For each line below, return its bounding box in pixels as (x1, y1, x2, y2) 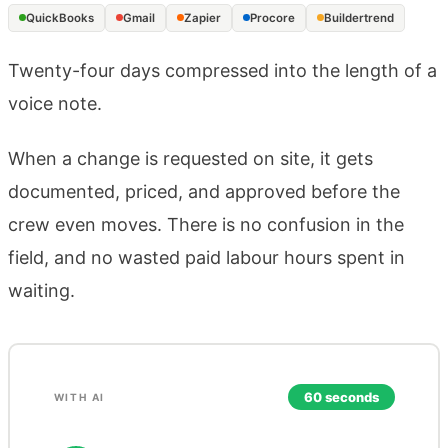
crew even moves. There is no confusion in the (8, 213, 404, 235)
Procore (250, 10, 295, 25)
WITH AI (53, 391, 106, 404)
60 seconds (303, 389, 379, 406)
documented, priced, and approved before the (8, 180, 400, 202)
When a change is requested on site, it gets (8, 147, 373, 169)
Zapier (184, 10, 221, 25)
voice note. (8, 92, 102, 114)
